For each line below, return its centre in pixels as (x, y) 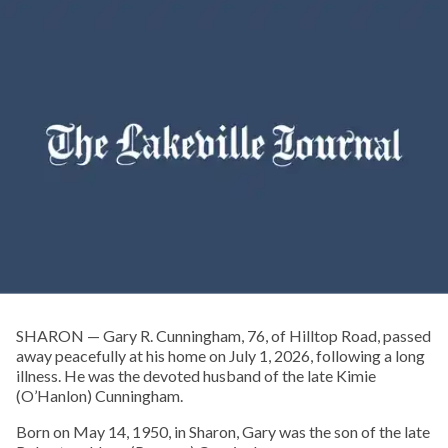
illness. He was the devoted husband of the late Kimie (196, 376)
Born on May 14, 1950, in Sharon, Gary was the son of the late (223, 432)
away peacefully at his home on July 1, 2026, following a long (220, 356)
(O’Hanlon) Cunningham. (99, 396)
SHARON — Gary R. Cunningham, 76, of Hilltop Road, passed (223, 336)
